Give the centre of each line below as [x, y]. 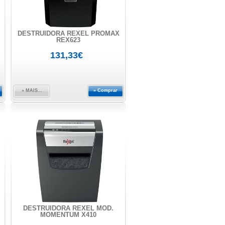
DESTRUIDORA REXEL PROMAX [68, 33]
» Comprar [105, 90]
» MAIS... [32, 90]
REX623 [68, 40]
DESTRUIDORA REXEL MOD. [68, 208]
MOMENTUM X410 [68, 215]
